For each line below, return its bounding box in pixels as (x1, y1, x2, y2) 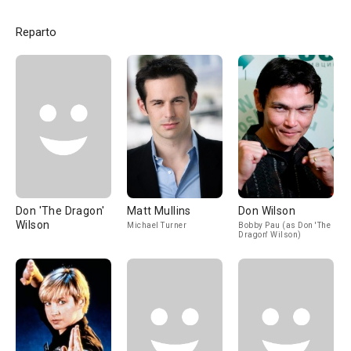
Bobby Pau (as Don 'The (238, 221, 331, 230)
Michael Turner (127, 221, 186, 230)
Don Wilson (238, 204, 295, 217)
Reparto (16, 25, 56, 39)
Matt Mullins (127, 204, 191, 217)
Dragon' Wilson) (238, 230, 302, 239)
